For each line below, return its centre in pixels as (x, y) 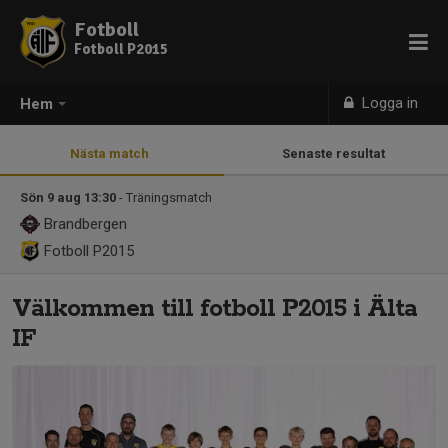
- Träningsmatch (165, 197)
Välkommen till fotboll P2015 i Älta (214, 309)
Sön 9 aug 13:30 (68, 197)
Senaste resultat (336, 153)
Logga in (388, 103)
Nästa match (112, 153)
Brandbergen (83, 224)
